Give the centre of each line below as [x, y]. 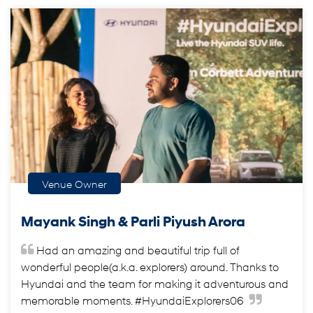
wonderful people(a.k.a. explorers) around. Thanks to [150, 267]
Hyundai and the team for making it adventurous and [155, 283]
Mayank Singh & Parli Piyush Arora [133, 221]
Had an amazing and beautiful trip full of [138, 250]
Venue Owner [74, 184]
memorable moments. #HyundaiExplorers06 [134, 300]
